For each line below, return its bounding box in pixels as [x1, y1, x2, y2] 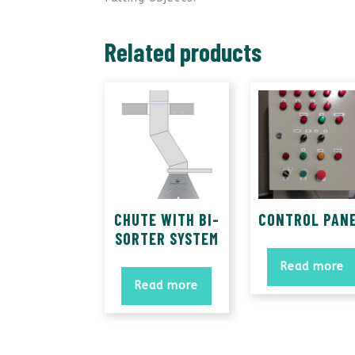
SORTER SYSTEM [114, 228, 219, 248]
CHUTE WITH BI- [113, 209, 219, 229]
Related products [105, 36, 261, 67]
